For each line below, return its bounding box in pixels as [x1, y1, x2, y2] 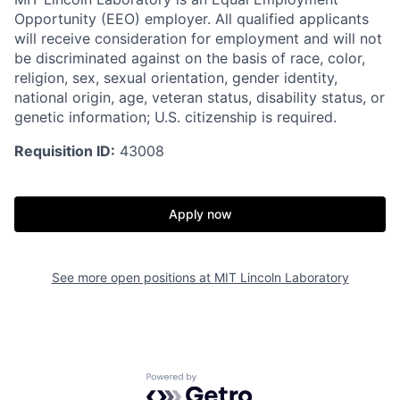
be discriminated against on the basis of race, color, [14, 48, 365, 67]
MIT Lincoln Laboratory [213, 269, 349, 285]
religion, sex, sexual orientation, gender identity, [14, 68, 337, 87]
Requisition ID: [14, 141, 115, 160]
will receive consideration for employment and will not [14, 29, 382, 47]
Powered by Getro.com [146, 371, 303, 390]
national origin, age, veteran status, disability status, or [14, 87, 385, 106]
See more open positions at [51, 269, 214, 285]
